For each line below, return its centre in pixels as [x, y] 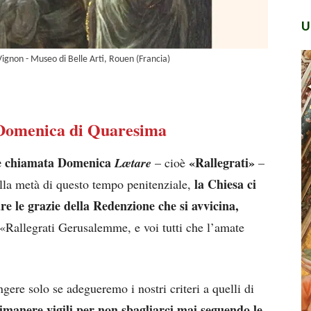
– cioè [170, 163]
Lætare [133, 163]
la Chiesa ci [224, 184]
